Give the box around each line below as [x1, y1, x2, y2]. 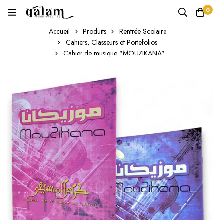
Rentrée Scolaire [119, 27, 166, 36]
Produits [82, 27, 106, 36]
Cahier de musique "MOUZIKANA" [63, 48, 165, 58]
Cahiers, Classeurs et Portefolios [65, 37, 157, 47]
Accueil [48, 27, 70, 36]
